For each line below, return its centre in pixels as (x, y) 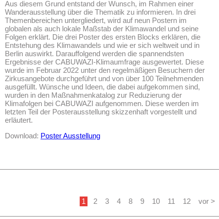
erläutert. (19, 120)
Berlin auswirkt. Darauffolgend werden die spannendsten (94, 53)
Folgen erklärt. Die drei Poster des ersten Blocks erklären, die (103, 37)
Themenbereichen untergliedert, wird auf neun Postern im (96, 20)
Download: (23, 135)
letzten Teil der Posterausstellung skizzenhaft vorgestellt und (101, 111)
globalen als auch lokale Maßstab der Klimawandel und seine (102, 28)
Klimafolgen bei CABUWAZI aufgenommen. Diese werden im (102, 103)
